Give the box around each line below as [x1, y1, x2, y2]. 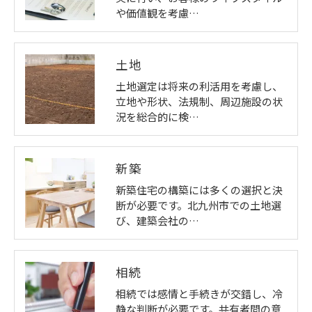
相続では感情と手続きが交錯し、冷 [116, 286, 283, 301]
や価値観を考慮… [116, 5, 199, 20]
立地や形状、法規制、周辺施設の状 [116, 93, 283, 109]
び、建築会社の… [116, 212, 199, 228]
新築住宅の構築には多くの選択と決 [116, 182, 283, 197]
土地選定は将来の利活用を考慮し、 [116, 78, 283, 93]
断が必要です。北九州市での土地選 [116, 197, 281, 212]
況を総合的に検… [116, 109, 199, 124]
